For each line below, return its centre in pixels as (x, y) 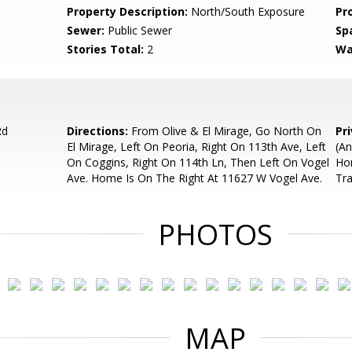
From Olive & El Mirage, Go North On (225, 131)
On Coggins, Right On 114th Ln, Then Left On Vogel (198, 162)
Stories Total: (106, 49)
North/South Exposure (247, 11)
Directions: (98, 131)
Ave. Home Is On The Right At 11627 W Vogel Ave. (195, 178)
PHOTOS (215, 235)
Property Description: (128, 11)
